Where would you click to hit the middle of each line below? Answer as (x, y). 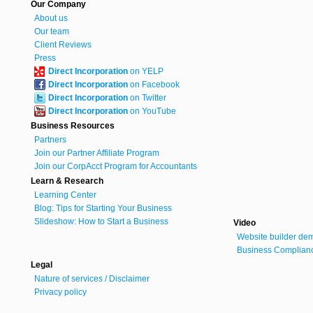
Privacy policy (60, 292)
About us (51, 18)
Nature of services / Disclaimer (92, 279)
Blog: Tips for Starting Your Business (103, 208)
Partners (50, 139)
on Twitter (147, 97)
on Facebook (154, 84)
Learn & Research (67, 181)
